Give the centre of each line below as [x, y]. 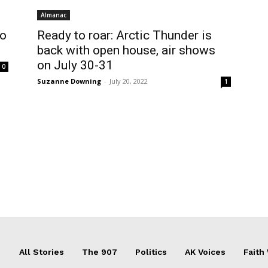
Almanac [54, 15]
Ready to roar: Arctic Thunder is [124, 35]
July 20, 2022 [129, 81]
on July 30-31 [75, 65]
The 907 [100, 252]
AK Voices [205, 252]
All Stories [42, 252]
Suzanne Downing [69, 81]
